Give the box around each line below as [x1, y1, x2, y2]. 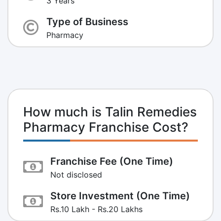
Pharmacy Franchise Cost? [23, 119, 188, 135]
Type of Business [46, 15, 128, 28]
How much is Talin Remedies [23, 104, 197, 119]
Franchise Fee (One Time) [50, 155, 173, 167]
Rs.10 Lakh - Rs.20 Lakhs [50, 204, 143, 214]
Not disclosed [50, 169, 102, 180]
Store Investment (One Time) [50, 189, 190, 202]
